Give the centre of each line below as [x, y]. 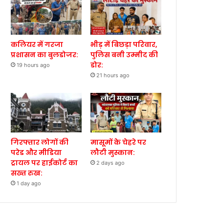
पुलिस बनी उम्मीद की [124, 55]
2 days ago [111, 163]
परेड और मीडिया [36, 153]
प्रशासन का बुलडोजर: [45, 55]
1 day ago [29, 184]
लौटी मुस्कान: [113, 153]
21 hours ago [113, 75]
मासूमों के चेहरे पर [119, 142]
